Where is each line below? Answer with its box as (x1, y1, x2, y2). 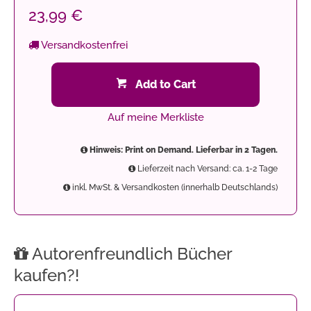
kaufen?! (14, 265, 79, 285)
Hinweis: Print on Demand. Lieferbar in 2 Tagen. (87, 145, 278, 155)
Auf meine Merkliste (107, 111, 204, 124)
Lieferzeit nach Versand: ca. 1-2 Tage (135, 164, 278, 174)
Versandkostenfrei (39, 39, 128, 51)
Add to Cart (135, 78, 196, 91)
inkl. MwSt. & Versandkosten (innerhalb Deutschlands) (70, 183, 278, 192)
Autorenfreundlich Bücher (28, 244, 232, 264)
